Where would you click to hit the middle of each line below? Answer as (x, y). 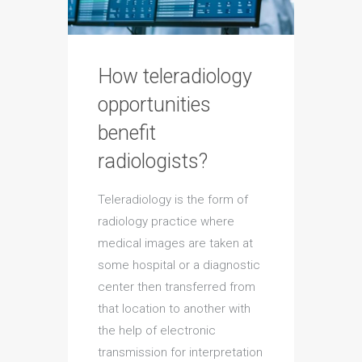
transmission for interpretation (180, 353)
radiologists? (153, 162)
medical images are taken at (175, 244)
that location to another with (174, 309)
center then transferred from (177, 287)
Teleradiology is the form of (173, 200)
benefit (127, 133)
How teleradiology (175, 77)
